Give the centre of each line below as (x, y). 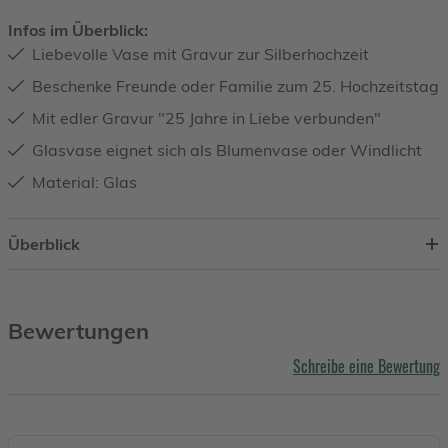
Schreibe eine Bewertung (366, 366)
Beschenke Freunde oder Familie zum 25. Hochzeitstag (235, 86)
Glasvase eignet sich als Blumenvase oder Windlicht (227, 150)
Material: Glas (84, 182)
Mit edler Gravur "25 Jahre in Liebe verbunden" (206, 118)
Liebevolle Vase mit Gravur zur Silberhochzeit (200, 54)
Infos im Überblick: (78, 30)
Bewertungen (78, 331)
